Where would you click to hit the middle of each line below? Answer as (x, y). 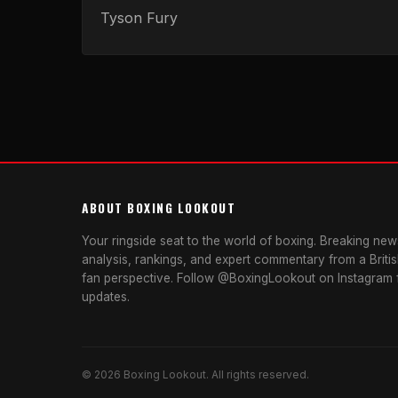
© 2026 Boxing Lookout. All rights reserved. (195, 374)
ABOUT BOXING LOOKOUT (159, 208)
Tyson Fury (139, 18)
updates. (106, 297)
